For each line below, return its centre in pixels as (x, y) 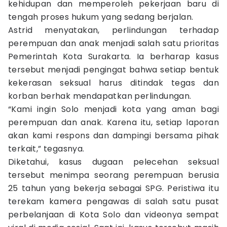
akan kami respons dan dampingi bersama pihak (113, 136)
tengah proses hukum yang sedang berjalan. (101, 17)
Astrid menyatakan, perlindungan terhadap (113, 30)
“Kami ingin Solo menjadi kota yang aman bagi (113, 109)
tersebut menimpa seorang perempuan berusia (113, 175)
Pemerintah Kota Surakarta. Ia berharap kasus (113, 56)
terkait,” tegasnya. (46, 149)
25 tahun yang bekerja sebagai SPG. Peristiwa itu (113, 188)
